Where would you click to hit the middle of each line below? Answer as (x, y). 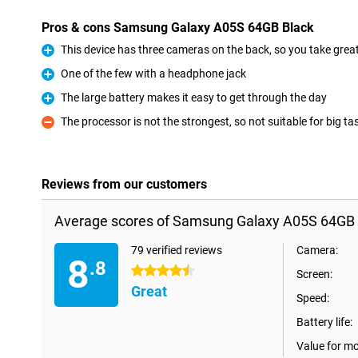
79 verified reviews (177, 250)
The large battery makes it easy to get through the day (194, 97)
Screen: (314, 274)
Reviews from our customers (124, 184)
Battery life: (324, 322)
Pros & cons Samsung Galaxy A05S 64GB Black (178, 28)
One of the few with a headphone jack (153, 74)
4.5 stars (153, 271)
